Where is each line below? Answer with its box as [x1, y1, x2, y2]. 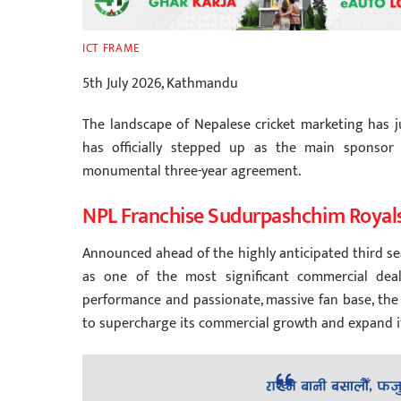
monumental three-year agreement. [82, 159, 301, 184]
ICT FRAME [82, 38, 141, 59]
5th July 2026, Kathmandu [82, 71, 238, 96]
